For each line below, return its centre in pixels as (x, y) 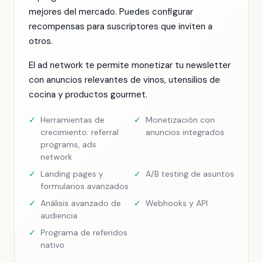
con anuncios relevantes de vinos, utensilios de (124, 80)
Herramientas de (73, 120)
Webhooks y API (177, 203)
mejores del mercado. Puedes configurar (111, 12)
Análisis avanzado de (81, 203)
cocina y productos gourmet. (88, 95)
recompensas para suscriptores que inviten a (121, 26)
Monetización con (180, 120)
